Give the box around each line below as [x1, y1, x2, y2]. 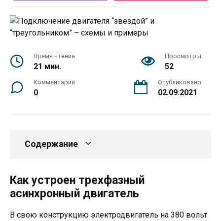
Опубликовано [158, 78, 201, 86]
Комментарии [34, 78, 75, 86]
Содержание [25, 139, 78, 149]
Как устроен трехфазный [10, 174, 145, 187]
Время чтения [34, 52, 75, 60]
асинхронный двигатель [10, 187, 139, 200]
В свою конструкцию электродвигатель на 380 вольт [10, 210, 207, 220]
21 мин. [34, 62, 61, 71]
